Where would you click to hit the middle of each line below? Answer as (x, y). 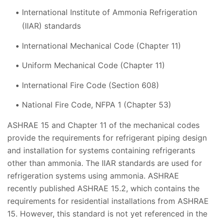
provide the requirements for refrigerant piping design (107, 138)
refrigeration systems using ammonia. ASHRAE (93, 176)
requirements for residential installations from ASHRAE (108, 201)
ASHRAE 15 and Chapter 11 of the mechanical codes (103, 125)
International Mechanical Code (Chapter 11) (101, 45)
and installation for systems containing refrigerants (101, 151)
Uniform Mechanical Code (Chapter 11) (93, 65)
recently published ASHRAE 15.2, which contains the (103, 189)
